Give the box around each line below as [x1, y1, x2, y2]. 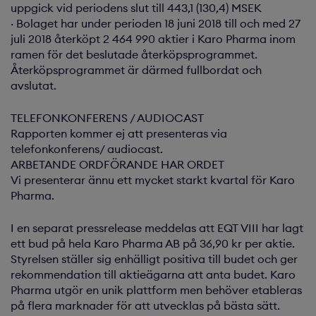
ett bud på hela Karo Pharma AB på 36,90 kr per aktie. [11, 236, 295, 250]
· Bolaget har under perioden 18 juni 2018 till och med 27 [11, 16, 300, 30]
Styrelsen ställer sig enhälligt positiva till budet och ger [11, 252, 298, 266]
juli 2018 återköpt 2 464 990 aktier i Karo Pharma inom [11, 32, 296, 46]
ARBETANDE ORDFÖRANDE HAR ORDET [11, 157, 224, 171]
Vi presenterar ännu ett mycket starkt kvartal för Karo [11, 173, 295, 187]
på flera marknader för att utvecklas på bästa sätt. [11, 298, 280, 312]
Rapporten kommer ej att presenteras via [11, 126, 227, 140]
